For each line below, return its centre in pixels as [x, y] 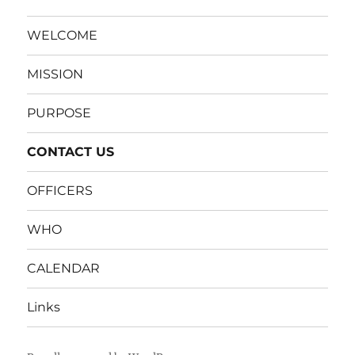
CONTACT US [71, 152]
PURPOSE [59, 113]
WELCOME [63, 36]
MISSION [55, 74]
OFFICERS [60, 191]
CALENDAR [64, 269]
